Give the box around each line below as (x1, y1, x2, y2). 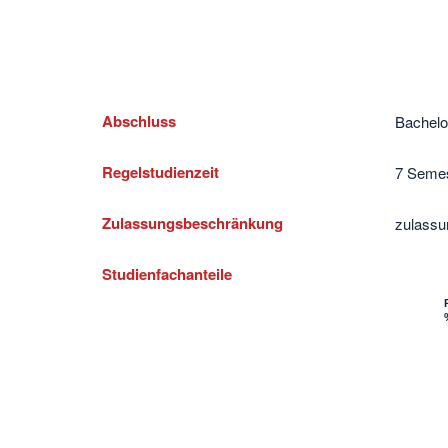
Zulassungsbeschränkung (102, 212, 283, 235)
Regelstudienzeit (102, 161, 219, 184)
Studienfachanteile (102, 263, 232, 286)
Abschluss (102, 110, 176, 133)
